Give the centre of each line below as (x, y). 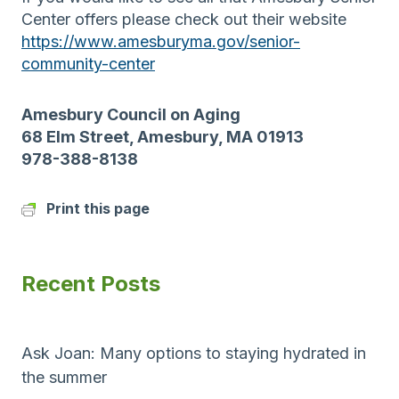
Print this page (98, 208)
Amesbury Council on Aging (131, 114)
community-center (88, 63)
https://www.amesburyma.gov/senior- (161, 41)
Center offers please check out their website (184, 19)
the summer (64, 377)
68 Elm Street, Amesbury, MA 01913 (163, 136)
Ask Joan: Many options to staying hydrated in (194, 353)
